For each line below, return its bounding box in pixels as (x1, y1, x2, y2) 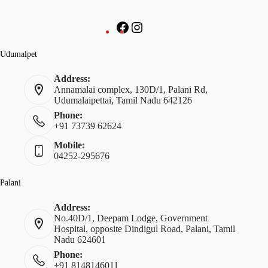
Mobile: (54, 140, 85, 151)
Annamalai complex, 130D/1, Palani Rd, (54, 84, 208, 95)
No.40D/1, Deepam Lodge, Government (54, 213, 208, 224)
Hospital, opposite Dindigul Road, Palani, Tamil (54, 224, 235, 234)
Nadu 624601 (54, 234, 106, 245)
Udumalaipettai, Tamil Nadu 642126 (54, 95, 192, 106)
